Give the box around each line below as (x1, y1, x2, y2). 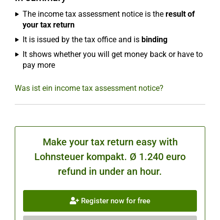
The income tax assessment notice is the (23, 9, 165, 19)
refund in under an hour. (58, 165, 162, 177)
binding (141, 35, 167, 44)
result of (165, 9, 195, 19)
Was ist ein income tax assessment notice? (15, 83, 164, 93)
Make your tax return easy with (42, 136, 178, 148)
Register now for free (79, 196, 150, 205)
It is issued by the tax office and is (23, 35, 141, 44)
